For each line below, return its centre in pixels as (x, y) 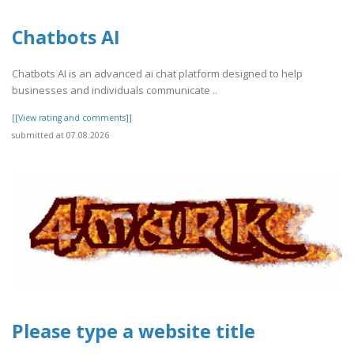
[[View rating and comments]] (72, 118)
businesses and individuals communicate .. (115, 90)
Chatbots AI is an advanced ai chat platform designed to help (157, 74)
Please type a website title (134, 331)
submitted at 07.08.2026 (60, 136)
